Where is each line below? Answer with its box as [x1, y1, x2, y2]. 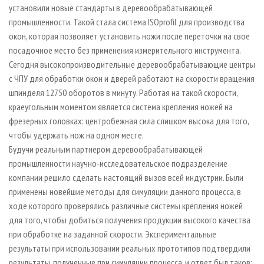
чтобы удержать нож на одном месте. [9, 128, 150, 141]
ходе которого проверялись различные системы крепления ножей [9, 199, 243, 212]
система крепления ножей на [132, 100, 233, 113]
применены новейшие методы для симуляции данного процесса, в [9, 185, 241, 197]
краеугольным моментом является [9, 100, 130, 113]
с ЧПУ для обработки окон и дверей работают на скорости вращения [9, 72, 255, 84]
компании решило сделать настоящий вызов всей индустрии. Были [9, 171, 243, 183]
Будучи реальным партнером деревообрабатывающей [9, 143, 203, 155]
